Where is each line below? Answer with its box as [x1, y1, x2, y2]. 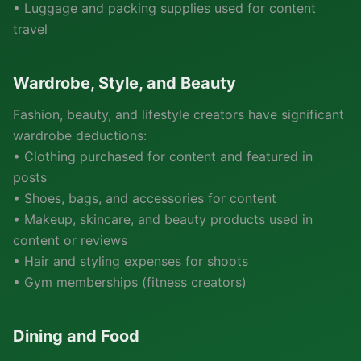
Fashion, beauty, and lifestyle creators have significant [13, 106, 344, 122]
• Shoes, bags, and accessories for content [13, 190, 276, 206]
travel [13, 21, 48, 37]
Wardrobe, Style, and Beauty [13, 73, 236, 93]
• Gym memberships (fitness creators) [13, 274, 247, 290]
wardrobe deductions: [13, 127, 147, 143]
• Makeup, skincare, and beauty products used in [13, 211, 313, 227]
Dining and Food [13, 326, 139, 346]
